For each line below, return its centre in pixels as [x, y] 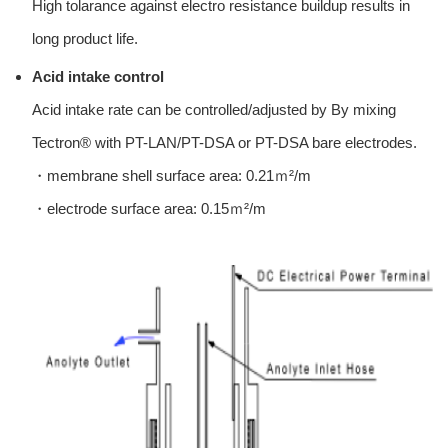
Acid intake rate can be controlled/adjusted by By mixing [214, 110]
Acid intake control [98, 77]
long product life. [85, 39]
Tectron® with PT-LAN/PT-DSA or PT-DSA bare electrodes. [225, 143]
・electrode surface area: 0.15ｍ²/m [157, 209]
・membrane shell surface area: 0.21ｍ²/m [172, 176]
